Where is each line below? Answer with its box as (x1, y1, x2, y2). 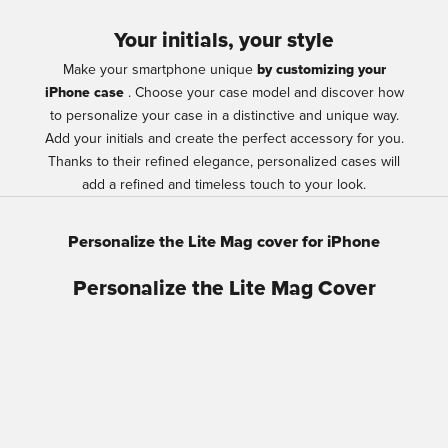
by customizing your (256, 60, 386, 78)
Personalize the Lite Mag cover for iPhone (68, 231, 380, 252)
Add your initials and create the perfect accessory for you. (44, 129, 404, 147)
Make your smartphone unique (62, 60, 257, 78)
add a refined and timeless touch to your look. (82, 175, 366, 193)
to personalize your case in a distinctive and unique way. (49, 106, 399, 124)
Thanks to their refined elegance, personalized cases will (48, 152, 400, 170)
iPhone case (44, 83, 124, 101)
